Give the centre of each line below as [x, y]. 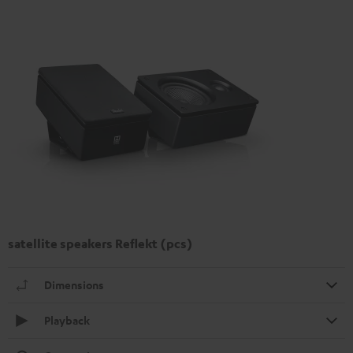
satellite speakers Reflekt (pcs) [100, 243]
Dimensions [74, 284]
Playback [67, 320]
